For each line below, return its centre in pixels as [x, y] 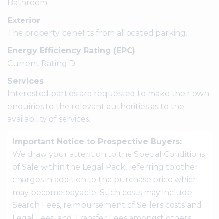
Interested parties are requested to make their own [108, 93]
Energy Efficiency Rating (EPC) [71, 50]
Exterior [24, 20]
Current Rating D [41, 63]
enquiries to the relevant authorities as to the [96, 106]
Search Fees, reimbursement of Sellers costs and [107, 205]
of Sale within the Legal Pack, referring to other [105, 167]
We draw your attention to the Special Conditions [109, 154]
